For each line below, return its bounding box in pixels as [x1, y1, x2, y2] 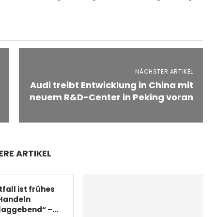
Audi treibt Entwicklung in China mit [30, 78, 193, 91]
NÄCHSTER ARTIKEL [135, 67, 193, 76]
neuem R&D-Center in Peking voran [29, 91, 193, 103]
